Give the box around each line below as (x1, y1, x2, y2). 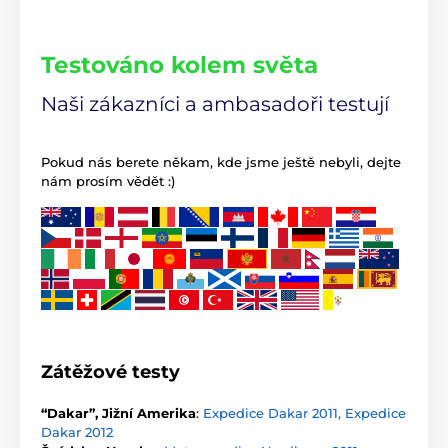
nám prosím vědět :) (41, 172, 175, 189)
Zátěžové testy (41, 360, 180, 383)
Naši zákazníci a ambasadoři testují (41, 91, 394, 116)
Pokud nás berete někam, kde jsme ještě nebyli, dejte (41, 153, 401, 170)
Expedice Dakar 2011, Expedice (203, 404, 406, 421)
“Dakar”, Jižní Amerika (41, 404, 196, 421)
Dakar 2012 (41, 423, 113, 440)
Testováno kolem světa (41, 49, 318, 79)
